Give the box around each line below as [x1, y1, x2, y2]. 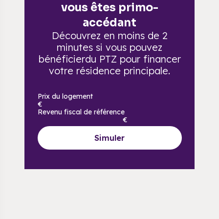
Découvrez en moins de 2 [51, 29, 168, 42]
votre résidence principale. [49, 65, 170, 77]
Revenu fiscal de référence [37, 108, 125, 116]
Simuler [94, 133, 125, 143]
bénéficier [38, 53, 85, 65]
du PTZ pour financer [85, 53, 181, 65]
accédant [83, 16, 136, 29]
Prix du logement [37, 92, 93, 101]
